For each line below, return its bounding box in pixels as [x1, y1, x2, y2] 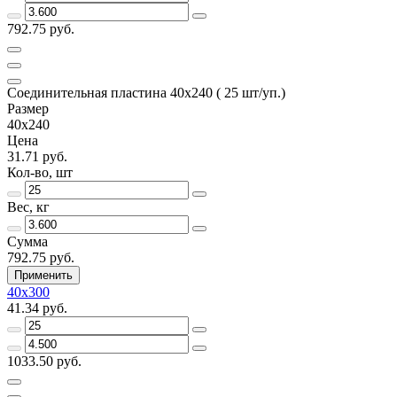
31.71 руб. [7, 148, 67, 164]
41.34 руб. [7, 300, 67, 315]
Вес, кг [7, 198, 50, 214]
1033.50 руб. [7, 353, 82, 369]
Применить [14, 268, 73, 282]
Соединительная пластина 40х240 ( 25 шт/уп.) [7, 84, 285, 100]
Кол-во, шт [7, 164, 73, 180]
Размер [7, 100, 49, 116]
